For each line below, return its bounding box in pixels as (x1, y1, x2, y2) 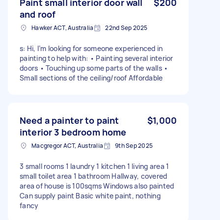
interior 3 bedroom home (20, 126, 127, 138)
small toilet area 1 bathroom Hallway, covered (20, 171, 167, 181)
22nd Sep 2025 (105, 23, 148, 32)
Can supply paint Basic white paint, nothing (20, 191, 161, 200)
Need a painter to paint (20, 114, 119, 126)
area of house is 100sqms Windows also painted (20, 181, 174, 191)
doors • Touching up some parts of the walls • (20, 63, 168, 73)
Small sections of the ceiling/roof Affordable (20, 73, 163, 82)
